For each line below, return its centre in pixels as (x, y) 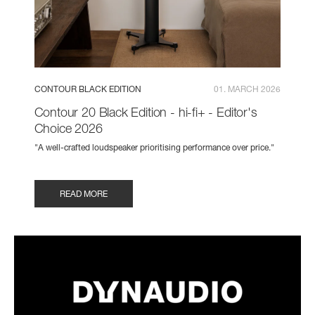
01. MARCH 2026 (247, 90)
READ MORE (83, 194)
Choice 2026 (68, 130)
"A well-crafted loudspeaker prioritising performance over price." (154, 148)
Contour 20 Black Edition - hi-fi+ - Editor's (146, 114)
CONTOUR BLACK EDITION (88, 90)
